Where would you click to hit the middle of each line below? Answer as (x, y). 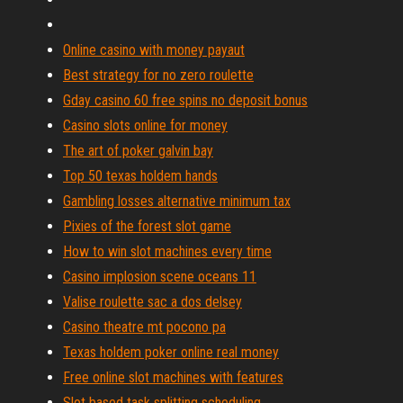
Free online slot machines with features (173, 377)
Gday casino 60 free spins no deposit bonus (185, 100)
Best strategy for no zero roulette (158, 75)
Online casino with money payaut (154, 50)
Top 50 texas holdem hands (140, 176)
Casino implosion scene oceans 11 (160, 277)
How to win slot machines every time (167, 251)
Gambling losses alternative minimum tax (177, 201)
